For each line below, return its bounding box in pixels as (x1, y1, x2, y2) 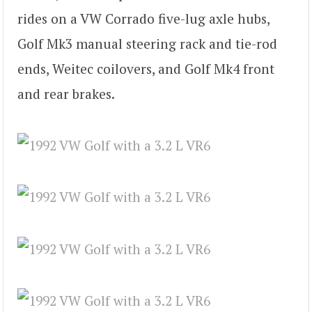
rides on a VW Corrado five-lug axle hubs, (17, 9, 270, 27)
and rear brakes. (17, 84, 115, 102)
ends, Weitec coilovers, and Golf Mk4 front (17, 59, 274, 77)
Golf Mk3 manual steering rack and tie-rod (17, 34, 277, 52)
